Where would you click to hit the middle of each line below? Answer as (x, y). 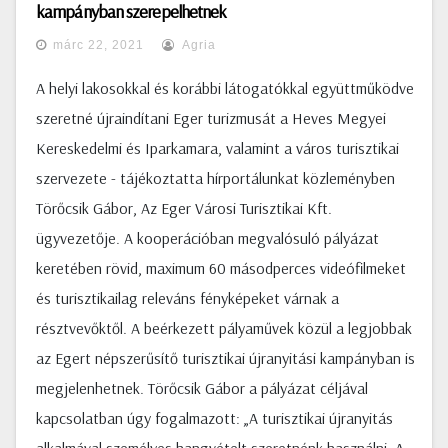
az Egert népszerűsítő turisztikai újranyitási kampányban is (225, 358)
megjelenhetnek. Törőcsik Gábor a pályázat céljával (202, 388)
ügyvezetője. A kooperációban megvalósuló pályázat (207, 238)
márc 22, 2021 (98, 45)
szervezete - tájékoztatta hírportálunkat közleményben (215, 178)
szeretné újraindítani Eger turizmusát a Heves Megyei (211, 118)
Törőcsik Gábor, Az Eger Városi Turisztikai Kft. (184, 208)
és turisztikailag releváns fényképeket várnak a (187, 298)
